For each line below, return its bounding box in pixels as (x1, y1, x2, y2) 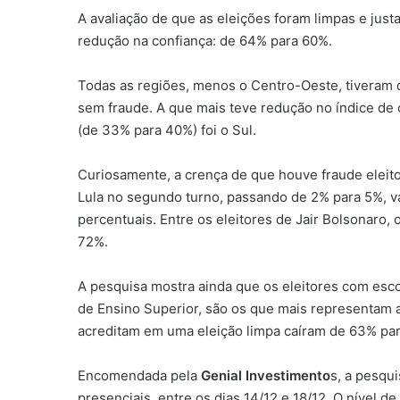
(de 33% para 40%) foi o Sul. (78, 121, 256, 138)
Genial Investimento (201, 366, 330, 384)
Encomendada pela (78, 366, 201, 384)
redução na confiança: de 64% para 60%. (78, 31, 332, 49)
